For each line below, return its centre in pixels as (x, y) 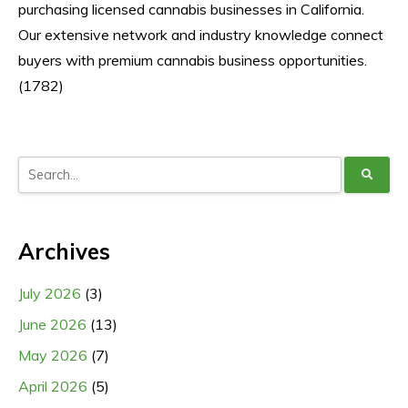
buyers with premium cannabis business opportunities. (193, 60)
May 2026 (53, 355)
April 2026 (53, 386)
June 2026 (52, 324)
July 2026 (50, 293)
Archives (64, 251)
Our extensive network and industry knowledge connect (201, 34)
